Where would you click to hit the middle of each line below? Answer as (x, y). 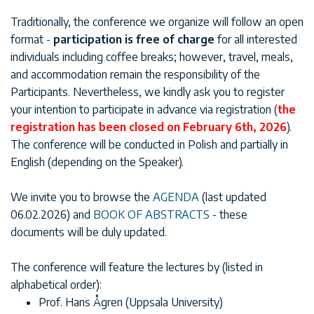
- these (228, 215)
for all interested (256, 40)
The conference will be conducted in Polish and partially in (149, 145)
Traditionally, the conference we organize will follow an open (157, 22)
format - (32, 40)
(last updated (233, 197)
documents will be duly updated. (89, 232)
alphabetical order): (56, 285)
